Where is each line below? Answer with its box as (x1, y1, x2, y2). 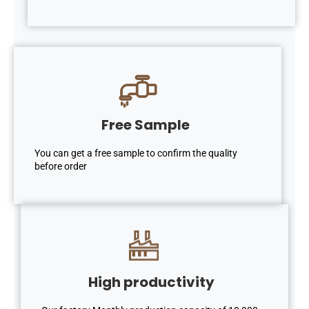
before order (34, 161, 87, 172)
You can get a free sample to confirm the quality (34, 148, 237, 159)
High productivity (88, 272, 215, 292)
